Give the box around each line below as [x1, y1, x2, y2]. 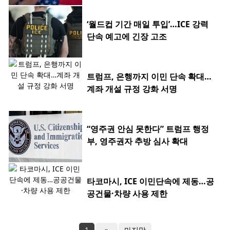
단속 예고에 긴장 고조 [87, 31, 167, 43]
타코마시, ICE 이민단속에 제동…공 [87, 176, 214, 187]
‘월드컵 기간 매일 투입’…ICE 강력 [87, 18, 208, 30]
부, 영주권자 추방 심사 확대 [87, 136, 188, 147]
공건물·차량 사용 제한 [87, 188, 167, 200]
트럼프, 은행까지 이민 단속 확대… [87, 71, 212, 83]
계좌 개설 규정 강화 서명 [87, 83, 177, 95]
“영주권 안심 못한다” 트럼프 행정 [87, 123, 209, 135]
